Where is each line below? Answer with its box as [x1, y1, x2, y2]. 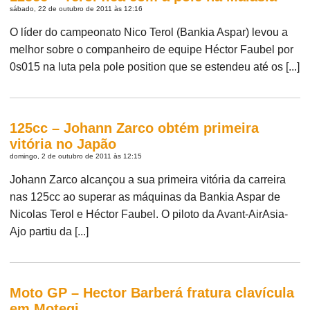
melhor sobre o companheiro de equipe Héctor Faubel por [10, 43, 294, 55]
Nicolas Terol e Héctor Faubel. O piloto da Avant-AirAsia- [10, 208, 289, 220]
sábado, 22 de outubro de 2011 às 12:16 [10, 4, 143, 12]
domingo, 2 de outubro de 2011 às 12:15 [10, 152, 143, 160]
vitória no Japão [10, 136, 117, 152]
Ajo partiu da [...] [10, 225, 89, 237]
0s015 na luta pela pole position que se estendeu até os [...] [10, 60, 300, 73]
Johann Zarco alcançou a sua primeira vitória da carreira [10, 173, 286, 185]
